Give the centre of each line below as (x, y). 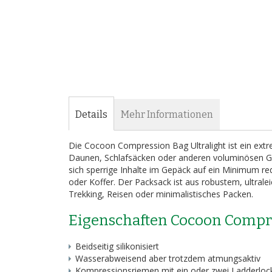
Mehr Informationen (167, 114)
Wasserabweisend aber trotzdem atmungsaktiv (168, 258)
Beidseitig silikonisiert (117, 246)
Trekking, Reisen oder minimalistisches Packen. (161, 194)
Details (92, 114)
